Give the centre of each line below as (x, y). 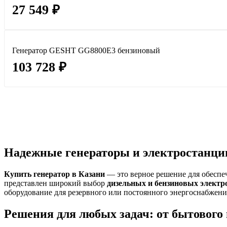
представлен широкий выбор (55, 183)
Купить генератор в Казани (55, 174)
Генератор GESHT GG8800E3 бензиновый (86, 51)
